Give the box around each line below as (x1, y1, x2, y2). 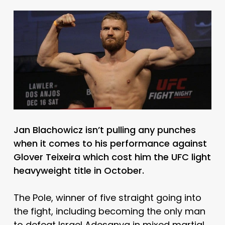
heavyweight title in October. (13, 164, 147, 177)
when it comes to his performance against (13, 137, 207, 150)
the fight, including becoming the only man (13, 204, 205, 217)
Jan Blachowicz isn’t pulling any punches (13, 123, 196, 136)
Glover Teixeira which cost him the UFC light (13, 150, 211, 163)
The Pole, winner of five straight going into (13, 191, 201, 204)
